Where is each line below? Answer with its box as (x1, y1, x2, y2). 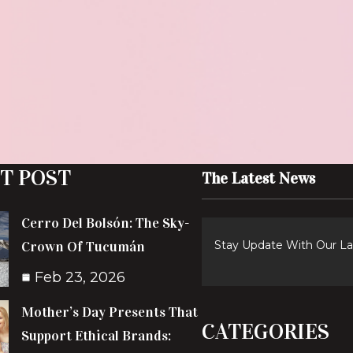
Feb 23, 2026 (35, 269, 126, 286)
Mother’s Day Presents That (21, 303, 199, 321)
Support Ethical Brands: (21, 327, 172, 344)
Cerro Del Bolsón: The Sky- (21, 214, 191, 232)
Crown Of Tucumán (21, 238, 146, 255)
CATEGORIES (201, 318, 329, 345)
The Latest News (201, 169, 315, 188)
